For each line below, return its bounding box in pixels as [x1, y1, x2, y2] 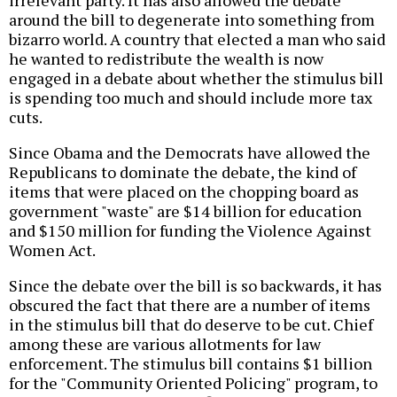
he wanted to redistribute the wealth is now [9, 48, 323, 70]
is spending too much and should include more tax [9, 87, 372, 109]
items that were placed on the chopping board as [9, 181, 359, 203]
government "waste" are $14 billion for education [9, 200, 362, 222]
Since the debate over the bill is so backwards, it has [9, 275, 382, 297]
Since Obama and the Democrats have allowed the [9, 142, 370, 164]
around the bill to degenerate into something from [9, 9, 375, 31]
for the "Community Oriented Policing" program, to [9, 372, 378, 394]
